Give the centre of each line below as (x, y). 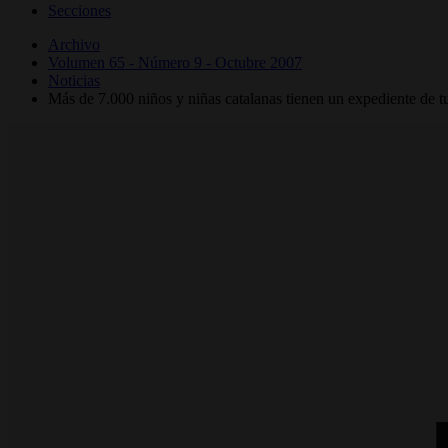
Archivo (74, 44)
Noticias (74, 80)
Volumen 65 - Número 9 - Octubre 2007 (175, 62)
